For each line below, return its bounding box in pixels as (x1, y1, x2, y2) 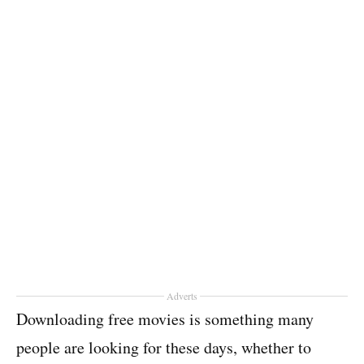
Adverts (167, 289, 197, 302)
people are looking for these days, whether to (16, 336, 311, 358)
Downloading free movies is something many (16, 308, 314, 330)
